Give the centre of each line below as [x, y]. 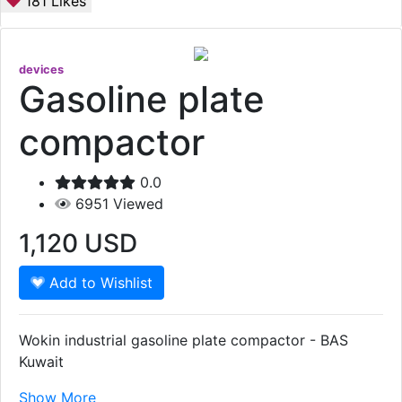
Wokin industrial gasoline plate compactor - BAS [184, 341]
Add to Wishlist [99, 283]
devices [41, 70]
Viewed [138, 204]
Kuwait [41, 362]
